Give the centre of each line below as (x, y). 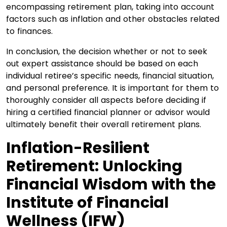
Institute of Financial (87, 202)
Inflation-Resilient (78, 148)
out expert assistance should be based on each (102, 63)
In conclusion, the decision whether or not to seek (107, 51)
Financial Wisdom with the (111, 184)
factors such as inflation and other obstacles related (113, 19)
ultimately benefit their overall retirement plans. (104, 124)
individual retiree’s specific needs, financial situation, (110, 75)
